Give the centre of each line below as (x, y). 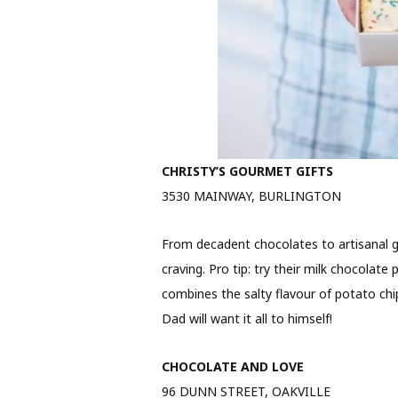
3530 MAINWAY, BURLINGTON (251, 196)
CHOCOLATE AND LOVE (232, 367)
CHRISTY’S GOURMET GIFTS (247, 171)
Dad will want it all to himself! (247, 319)
